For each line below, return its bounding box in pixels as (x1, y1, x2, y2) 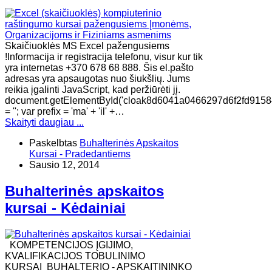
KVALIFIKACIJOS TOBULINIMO (5, 250, 145, 261)
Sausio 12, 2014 (29, 159, 100, 170)
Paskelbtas (29, 137, 77, 148)
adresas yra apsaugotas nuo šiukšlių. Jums (5, 73, 190, 84)
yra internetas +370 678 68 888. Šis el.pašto (5, 62, 194, 73)
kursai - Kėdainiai (5, 199, 126, 216)
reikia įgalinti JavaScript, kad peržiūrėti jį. (5, 84, 180, 95)
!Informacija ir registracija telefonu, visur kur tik (5, 51, 203, 62)
